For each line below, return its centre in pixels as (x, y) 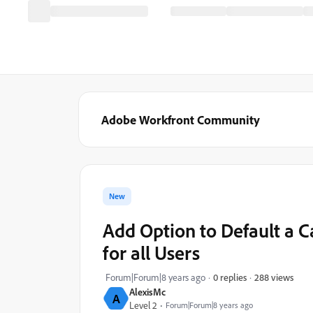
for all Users (151, 253)
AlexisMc (147, 292)
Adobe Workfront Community (181, 119)
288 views (274, 277)
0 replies (230, 277)
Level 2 (143, 305)
